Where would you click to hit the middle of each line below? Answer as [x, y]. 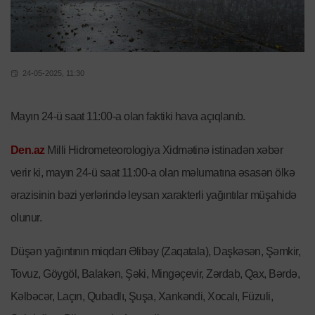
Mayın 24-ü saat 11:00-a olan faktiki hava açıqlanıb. [128, 117]
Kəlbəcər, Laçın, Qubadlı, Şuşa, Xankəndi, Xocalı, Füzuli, [142, 297]
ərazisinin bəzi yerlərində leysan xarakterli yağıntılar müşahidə [154, 195]
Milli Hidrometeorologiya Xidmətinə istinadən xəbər [164, 150]
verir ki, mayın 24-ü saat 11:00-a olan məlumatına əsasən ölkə [153, 173]
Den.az [28, 150]
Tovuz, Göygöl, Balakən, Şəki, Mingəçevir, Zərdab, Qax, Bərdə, [155, 274]
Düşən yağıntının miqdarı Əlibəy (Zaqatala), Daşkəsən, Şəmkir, [156, 252]
